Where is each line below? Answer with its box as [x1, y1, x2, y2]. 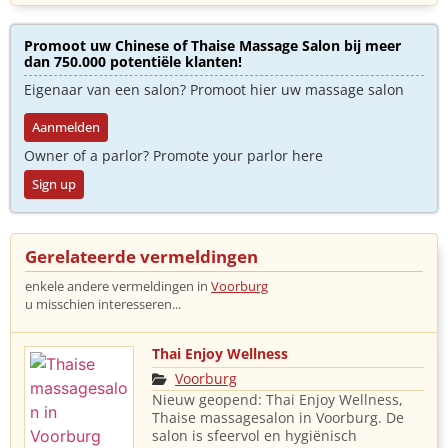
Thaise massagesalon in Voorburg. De [152, 408, 404, 428]
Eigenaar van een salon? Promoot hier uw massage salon [24, 79, 404, 99]
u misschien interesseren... [25, 295, 181, 314]
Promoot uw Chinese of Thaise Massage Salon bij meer [24, 35, 401, 55]
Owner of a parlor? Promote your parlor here [24, 146, 323, 166]
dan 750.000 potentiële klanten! [24, 51, 242, 71]
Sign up [32, 175, 76, 194]
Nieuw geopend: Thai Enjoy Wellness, [152, 390, 403, 410]
